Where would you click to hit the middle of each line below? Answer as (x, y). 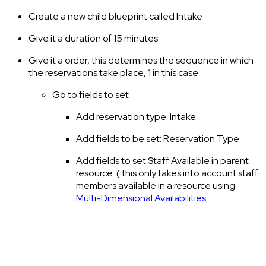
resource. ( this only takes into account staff (167, 173)
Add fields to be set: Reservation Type (158, 139)
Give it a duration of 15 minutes (93, 39)
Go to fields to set (91, 95)
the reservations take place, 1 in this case (113, 73)
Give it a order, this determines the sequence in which (141, 61)
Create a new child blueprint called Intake (115, 17)
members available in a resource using (156, 186)
